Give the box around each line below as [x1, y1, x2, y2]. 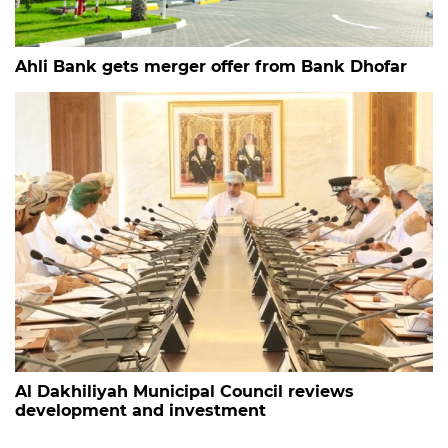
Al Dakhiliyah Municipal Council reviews [15, 382, 354, 402]
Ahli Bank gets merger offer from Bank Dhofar [15, 57, 407, 77]
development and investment [15, 401, 266, 421]
